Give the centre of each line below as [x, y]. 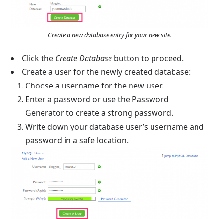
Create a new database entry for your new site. [109, 35]
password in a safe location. [77, 140]
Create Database [84, 58]
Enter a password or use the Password [97, 99]
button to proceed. [148, 58]
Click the [39, 58]
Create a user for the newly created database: [107, 72]
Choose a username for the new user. [95, 86]
